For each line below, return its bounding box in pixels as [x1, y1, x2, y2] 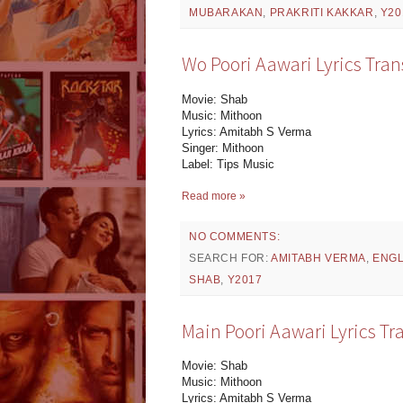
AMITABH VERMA [271, 251, 367, 264]
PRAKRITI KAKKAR [269, 6, 374, 20]
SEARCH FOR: [189, 251, 272, 264]
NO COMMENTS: [189, 229, 281, 243]
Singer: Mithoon [182, 140, 264, 155]
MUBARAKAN [189, 6, 264, 20]
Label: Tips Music [182, 157, 274, 171]
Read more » [182, 189, 246, 202]
